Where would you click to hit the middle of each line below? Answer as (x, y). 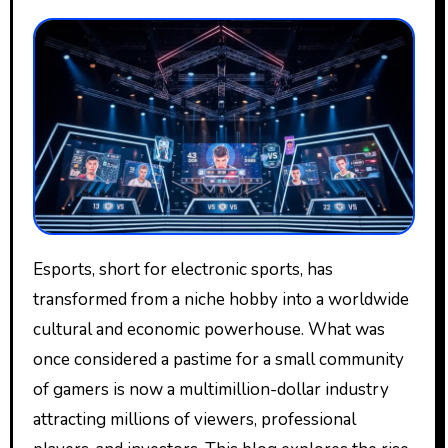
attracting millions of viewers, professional (194, 420)
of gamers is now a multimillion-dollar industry (210, 390)
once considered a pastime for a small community (218, 360)
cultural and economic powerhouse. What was (208, 330)
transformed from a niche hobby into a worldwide (220, 300)
